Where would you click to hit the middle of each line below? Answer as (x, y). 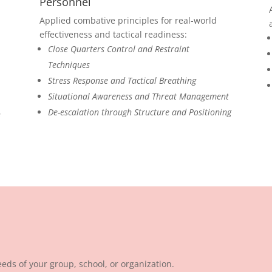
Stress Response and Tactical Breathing (122, 80)
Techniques (69, 64)
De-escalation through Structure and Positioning (139, 112)
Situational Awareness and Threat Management (138, 96)
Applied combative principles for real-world (128, 20)
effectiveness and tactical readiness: (113, 34)
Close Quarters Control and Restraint (118, 49)
